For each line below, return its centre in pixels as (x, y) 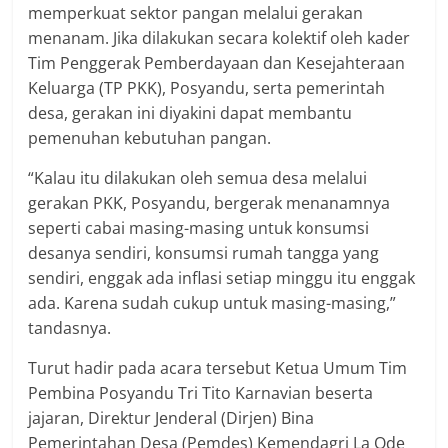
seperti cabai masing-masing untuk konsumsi (199, 227)
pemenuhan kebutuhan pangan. (150, 137)
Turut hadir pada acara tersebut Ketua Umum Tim (218, 367)
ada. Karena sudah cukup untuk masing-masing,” (212, 302)
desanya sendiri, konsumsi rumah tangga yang (204, 252)
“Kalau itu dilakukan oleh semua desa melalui (198, 177)
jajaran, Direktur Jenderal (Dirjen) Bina (171, 417)
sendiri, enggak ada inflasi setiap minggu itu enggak (222, 277)
